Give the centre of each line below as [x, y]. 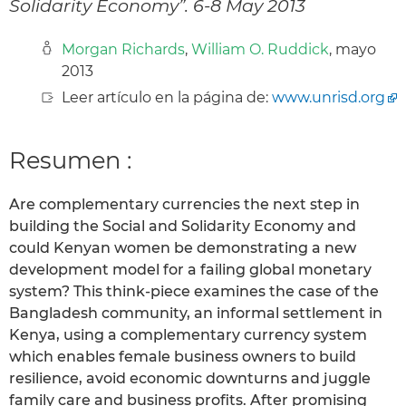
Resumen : [70, 159]
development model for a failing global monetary [190, 270]
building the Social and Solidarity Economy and [183, 227]
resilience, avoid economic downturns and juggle [190, 379]
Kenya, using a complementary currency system [188, 335]
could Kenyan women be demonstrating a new [183, 248]
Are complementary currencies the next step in [184, 205]
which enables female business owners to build [183, 357]
